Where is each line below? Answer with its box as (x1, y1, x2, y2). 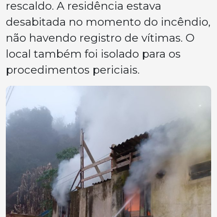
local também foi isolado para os (6, 47, 181, 61)
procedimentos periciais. (6, 63, 139, 77)
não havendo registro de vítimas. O (6, 31, 195, 45)
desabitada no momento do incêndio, (6, 15, 211, 29)
